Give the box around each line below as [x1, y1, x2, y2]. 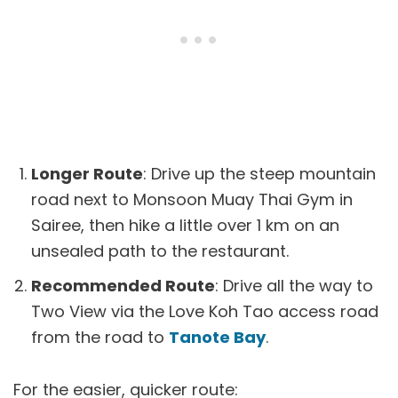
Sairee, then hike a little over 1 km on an [31, 213, 339, 236]
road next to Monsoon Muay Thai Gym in [31, 187, 353, 211]
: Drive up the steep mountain [143, 162, 376, 185]
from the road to [31, 325, 169, 348]
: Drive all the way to [215, 274, 373, 297]
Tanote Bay [169, 325, 266, 348]
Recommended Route [31, 274, 215, 297]
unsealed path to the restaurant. [31, 239, 289, 262]
